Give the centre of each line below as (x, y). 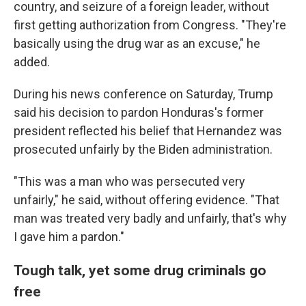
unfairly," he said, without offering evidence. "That (147, 199)
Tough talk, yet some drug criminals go (140, 270)
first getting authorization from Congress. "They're (150, 25)
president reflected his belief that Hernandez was (148, 130)
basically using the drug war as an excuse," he (137, 43)
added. (32, 61)
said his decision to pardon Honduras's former (139, 112)
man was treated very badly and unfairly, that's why (150, 218)
